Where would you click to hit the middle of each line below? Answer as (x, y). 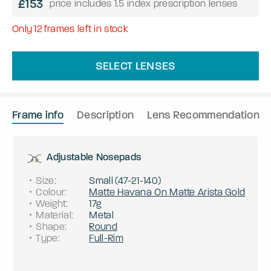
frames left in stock (86, 28)
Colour (51, 192)
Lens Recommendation (204, 115)
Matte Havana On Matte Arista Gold (167, 192)
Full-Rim (106, 238)
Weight (51, 203)
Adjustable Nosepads (94, 157)
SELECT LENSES (135, 66)
